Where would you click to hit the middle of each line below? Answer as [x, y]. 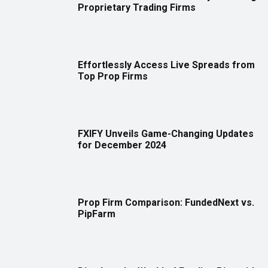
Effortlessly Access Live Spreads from [166, 65]
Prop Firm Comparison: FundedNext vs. [166, 203]
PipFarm [97, 214]
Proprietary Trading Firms [137, 8]
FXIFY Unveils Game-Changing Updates [166, 134]
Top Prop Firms [113, 77]
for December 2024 [122, 145]
